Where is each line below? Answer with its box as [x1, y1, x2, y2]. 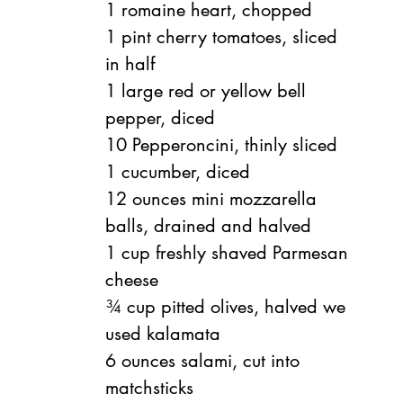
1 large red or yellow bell [105, 79, 311, 103]
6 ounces [105, 349, 175, 373]
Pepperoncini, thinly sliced [132, 133, 337, 157]
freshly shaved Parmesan [156, 241, 354, 265]
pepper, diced [105, 106, 215, 130]
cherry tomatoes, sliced [157, 25, 343, 49]
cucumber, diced [121, 160, 250, 184]
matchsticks [105, 376, 193, 400]
